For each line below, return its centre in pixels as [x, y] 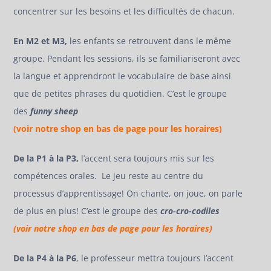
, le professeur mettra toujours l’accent [155, 258]
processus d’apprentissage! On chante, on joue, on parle [128, 194]
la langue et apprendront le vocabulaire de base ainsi [122, 76]
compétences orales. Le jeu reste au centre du [109, 176]
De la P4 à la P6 [45, 258]
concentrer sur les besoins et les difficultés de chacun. [124, 11]
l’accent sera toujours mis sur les [147, 158]
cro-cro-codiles [190, 211]
